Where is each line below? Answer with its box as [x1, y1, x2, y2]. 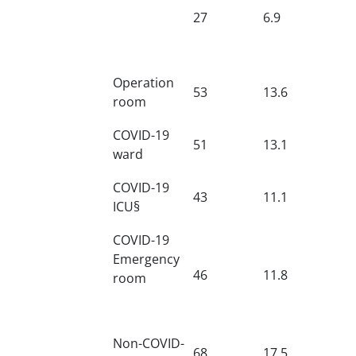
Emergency [113, 250, 180, 268]
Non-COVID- [113, 334, 184, 352]
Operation [113, 73, 174, 91]
